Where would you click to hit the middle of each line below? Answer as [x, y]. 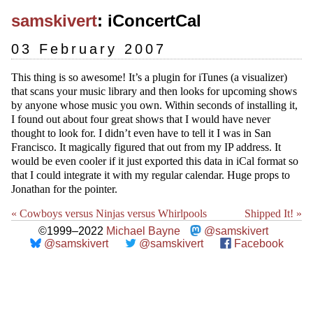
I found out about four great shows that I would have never [141, 119]
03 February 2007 [89, 49]
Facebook [259, 243]
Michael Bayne [143, 231]
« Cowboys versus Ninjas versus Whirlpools [109, 213]
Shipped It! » [273, 213]
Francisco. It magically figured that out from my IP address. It [146, 147]
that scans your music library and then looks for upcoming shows [154, 91]
